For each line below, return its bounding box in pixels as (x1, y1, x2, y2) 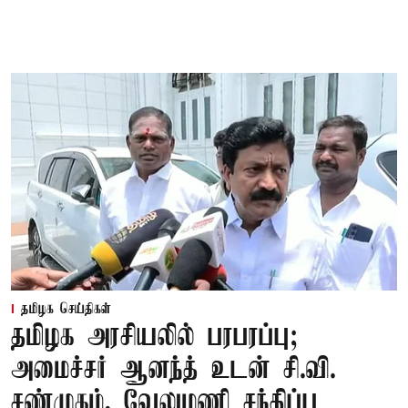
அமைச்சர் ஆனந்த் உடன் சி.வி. (11, 353, 336, 386)
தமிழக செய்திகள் (21, 301, 111, 318)
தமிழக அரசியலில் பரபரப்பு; (11, 321, 298, 353)
